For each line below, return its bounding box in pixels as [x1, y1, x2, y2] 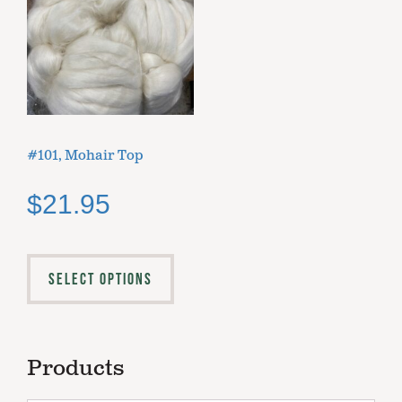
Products [27, 354, 124, 383]
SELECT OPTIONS [48, 270, 153, 288]
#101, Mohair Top [27, 146, 144, 166]
